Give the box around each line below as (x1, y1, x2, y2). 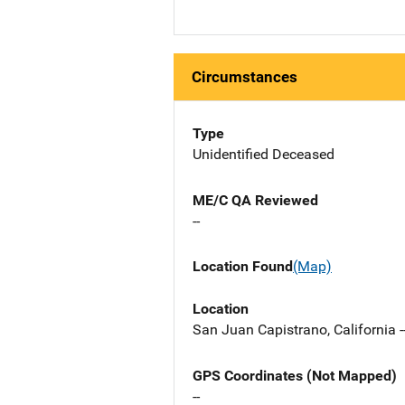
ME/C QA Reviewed (193, 192, 318, 210)
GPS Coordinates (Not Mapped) (193, 366, 397, 384)
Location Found (193, 258, 293, 276)
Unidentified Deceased (193, 146, 334, 164)
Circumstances (192, 68, 297, 87)
